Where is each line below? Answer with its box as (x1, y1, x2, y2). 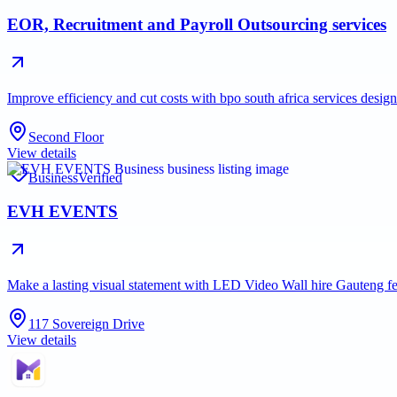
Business (28, 169, 78, 185)
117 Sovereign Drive (28, 316, 144, 332)
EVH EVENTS (7, 202, 118, 222)
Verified (78, 169, 122, 185)
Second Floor (28, 128, 104, 144)
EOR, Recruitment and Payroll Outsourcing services (7, 14, 386, 34)
